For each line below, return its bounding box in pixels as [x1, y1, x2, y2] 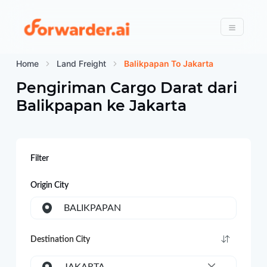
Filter [30, 154, 49, 163]
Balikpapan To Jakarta [123, 58, 213, 69]
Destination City [30, 235, 90, 244]
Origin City [30, 181, 69, 190]
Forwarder [129, 18, 193, 33]
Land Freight [56, 58, 106, 69]
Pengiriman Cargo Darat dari [15, 79, 237, 97]
